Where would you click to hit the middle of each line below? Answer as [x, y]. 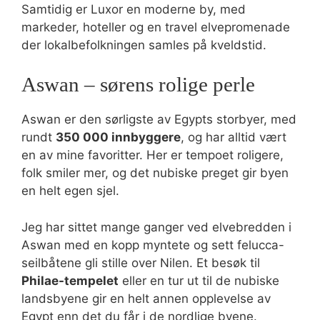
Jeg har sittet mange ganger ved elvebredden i [156, 227]
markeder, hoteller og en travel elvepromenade [156, 27]
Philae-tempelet [70, 280]
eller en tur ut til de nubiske [199, 280]
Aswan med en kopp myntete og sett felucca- [153, 245]
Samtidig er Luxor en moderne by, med [134, 9]
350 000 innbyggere [118, 137]
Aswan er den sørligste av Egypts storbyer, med [159, 119]
